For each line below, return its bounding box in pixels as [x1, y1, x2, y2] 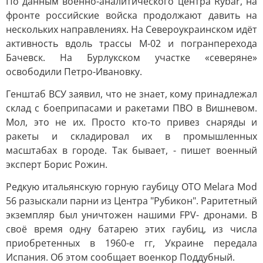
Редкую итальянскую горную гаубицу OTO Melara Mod [6, 180, 257, 193]
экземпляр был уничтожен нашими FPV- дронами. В [6, 208, 257, 221]
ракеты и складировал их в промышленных [6, 130, 257, 143]
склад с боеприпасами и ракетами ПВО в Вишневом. [6, 102, 257, 114]
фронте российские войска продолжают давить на [6, 9, 257, 22]
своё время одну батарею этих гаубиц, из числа [6, 222, 257, 235]
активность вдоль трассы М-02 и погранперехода [6, 37, 257, 50]
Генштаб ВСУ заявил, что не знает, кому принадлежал [6, 87, 257, 100]
